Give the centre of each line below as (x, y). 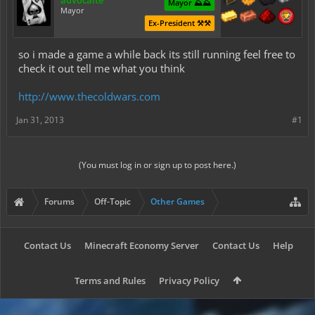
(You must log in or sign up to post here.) (157, 165)
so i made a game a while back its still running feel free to (157, 54)
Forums (59, 201)
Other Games (178, 201)
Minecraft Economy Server (142, 245)
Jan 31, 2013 (40, 120)
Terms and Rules (110, 281)
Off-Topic (112, 201)
